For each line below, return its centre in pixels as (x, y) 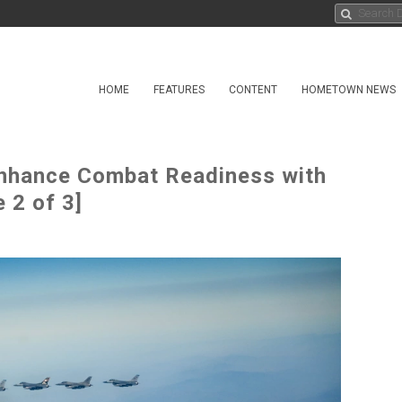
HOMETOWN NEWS (349, 90)
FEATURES (179, 90)
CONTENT (253, 90)
